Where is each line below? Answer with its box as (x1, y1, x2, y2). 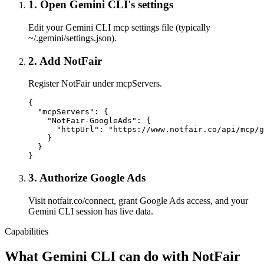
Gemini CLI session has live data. (28, 206, 153, 216)
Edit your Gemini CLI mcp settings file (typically (28, 22, 210, 32)
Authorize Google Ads (39, 171, 146, 184)
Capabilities (5, 226, 48, 236)
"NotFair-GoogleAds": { (28, 116, 151, 126)
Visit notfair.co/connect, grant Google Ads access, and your (28, 195, 248, 206)
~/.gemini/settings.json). (28, 32, 117, 43)
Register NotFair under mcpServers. (28, 78, 162, 89)
